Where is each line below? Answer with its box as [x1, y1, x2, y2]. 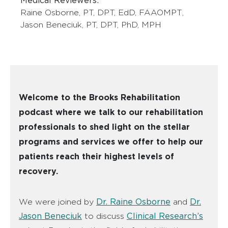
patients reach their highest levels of [19, 151, 174, 161]
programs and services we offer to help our [19, 136, 203, 146]
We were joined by [19, 197, 96, 206]
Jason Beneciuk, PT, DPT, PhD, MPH [20, 20, 161, 29]
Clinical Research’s [127, 211, 203, 221]
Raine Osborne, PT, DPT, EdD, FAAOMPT [20, 8, 182, 17]
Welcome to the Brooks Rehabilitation [19, 92, 180, 102]
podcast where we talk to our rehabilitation [19, 107, 203, 117]
